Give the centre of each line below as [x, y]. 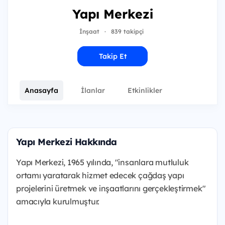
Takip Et [113, 56]
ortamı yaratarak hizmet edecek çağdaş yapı [100, 175]
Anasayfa [41, 90]
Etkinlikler [145, 90]
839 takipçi [127, 31]
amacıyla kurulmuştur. [58, 201]
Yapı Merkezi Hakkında [67, 142]
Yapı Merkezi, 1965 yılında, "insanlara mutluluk [102, 162]
